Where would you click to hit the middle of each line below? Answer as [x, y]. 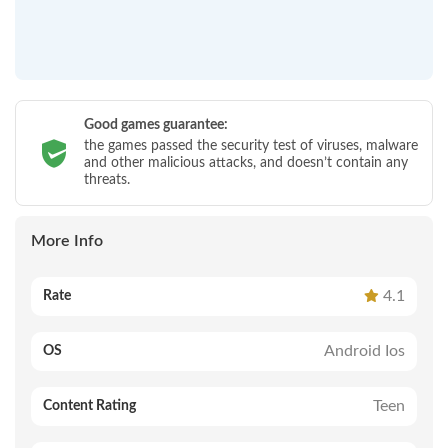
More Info [67, 241]
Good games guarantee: [156, 125]
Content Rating [89, 406]
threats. [107, 180]
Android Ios [364, 351]
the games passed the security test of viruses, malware [251, 146]
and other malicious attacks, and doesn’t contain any [246, 163]
